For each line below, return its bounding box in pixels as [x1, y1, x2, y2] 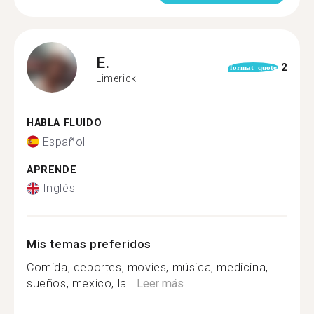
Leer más [136, 277, 184, 290]
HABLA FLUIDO [27, 117, 102, 129]
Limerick [96, 72, 137, 84]
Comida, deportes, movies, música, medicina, [27, 261, 268, 274]
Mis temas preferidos [27, 237, 151, 251]
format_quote [229, 63, 277, 71]
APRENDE [27, 163, 77, 176]
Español [42, 135, 86, 149]
